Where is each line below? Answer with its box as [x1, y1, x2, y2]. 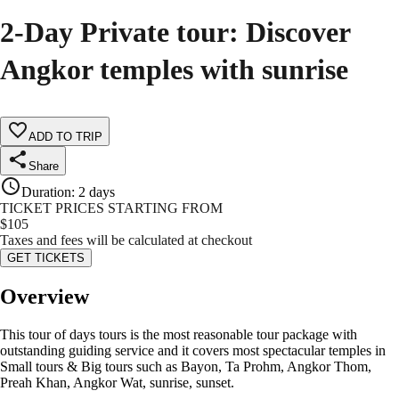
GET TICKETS [7, 251, 85, 265]
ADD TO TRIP [28, 130, 102, 144]
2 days [78, 184, 115, 200]
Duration [21, 184, 71, 200]
